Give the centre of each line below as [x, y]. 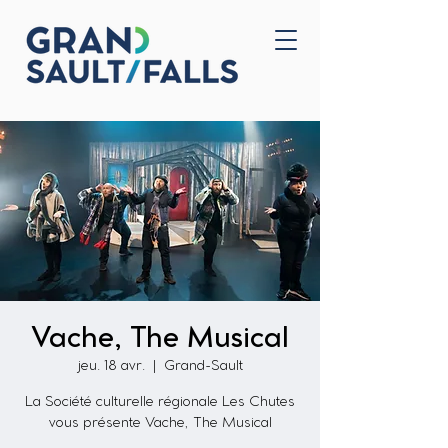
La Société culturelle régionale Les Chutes [160, 402]
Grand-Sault [203, 366]
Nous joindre [150, 91]
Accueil [153, 61]
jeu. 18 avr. [111, 366]
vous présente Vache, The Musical [160, 423]
